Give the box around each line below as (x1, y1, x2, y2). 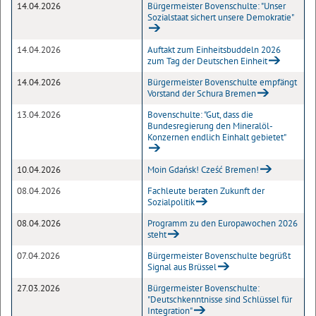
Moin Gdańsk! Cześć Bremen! (147, 164, 259, 176)
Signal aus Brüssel (147, 261, 217, 273)
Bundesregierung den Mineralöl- (147, 120, 273, 132)
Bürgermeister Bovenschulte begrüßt (147, 250, 291, 262)
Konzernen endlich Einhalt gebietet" (147, 131, 286, 143)
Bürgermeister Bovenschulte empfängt (147, 76, 297, 88)
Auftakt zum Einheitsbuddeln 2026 (147, 44, 281, 56)
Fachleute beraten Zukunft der (147, 185, 265, 197)
